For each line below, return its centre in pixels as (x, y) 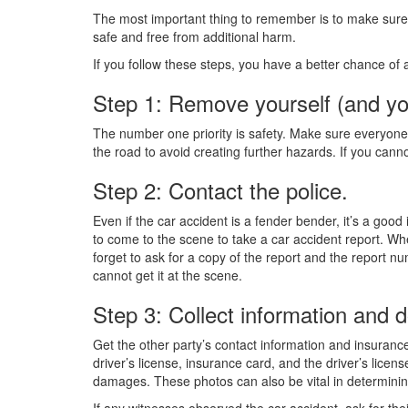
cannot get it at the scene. (168, 275)
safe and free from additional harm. (194, 36)
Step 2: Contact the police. (220, 189)
